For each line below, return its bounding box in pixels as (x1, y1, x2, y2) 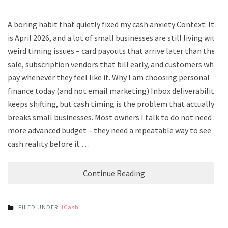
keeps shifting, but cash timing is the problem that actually (8, 98, 214, 109)
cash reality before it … (8, 138, 90, 149)
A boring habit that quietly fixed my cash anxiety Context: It (8, 19, 214, 30)
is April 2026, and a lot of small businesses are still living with (8, 32, 220, 43)
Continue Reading (83, 167, 145, 178)
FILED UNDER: (18, 203, 62, 211)
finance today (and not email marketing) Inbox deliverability (8, 85, 218, 96)
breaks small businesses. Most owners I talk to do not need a (8, 111, 217, 122)
